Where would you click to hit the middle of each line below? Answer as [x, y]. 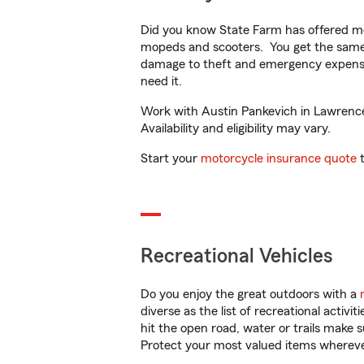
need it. [163, 81]
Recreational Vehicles [237, 256]
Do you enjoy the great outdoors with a [250, 294]
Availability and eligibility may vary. [236, 128]
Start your [171, 158]
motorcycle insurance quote [279, 158]
